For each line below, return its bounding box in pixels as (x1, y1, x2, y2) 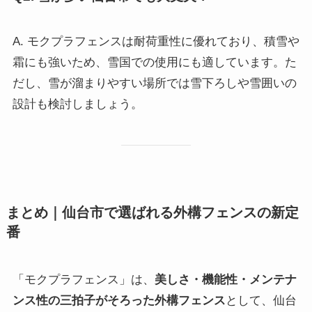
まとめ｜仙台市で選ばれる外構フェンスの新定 (6, 204, 299, 220)
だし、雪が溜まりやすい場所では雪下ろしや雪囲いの (12, 77, 297, 91)
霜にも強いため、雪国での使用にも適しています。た (12, 56, 297, 70)
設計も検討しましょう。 (12, 97, 143, 111)
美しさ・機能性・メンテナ (154, 273, 297, 287)
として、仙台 (225, 294, 297, 308)
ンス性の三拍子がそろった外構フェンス (12, 294, 226, 308)
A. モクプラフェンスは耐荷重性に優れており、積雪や (12, 35, 299, 49)
